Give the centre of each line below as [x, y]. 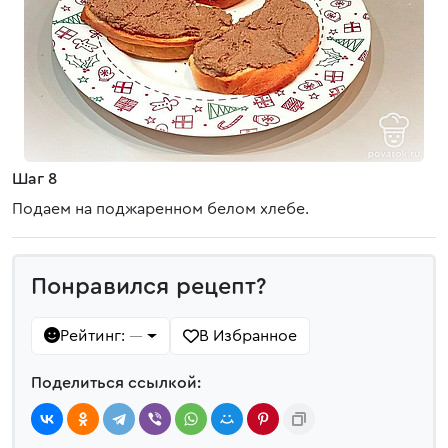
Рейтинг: [94, 336]
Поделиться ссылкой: [116, 383]
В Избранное [247, 336]
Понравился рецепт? [149, 287]
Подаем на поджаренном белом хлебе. [160, 209]
